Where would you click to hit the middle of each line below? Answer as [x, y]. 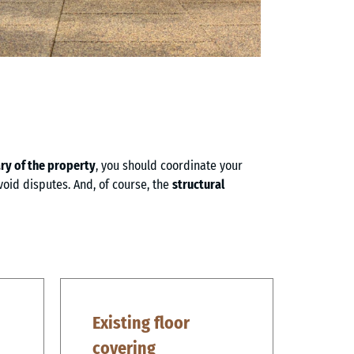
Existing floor [141, 322]
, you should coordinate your [169, 165]
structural [198, 184]
